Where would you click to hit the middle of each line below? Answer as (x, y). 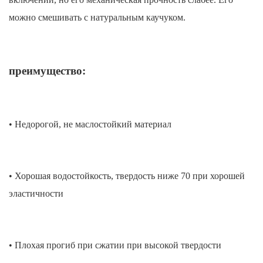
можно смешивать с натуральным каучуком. (97, 18)
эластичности (36, 194)
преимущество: (47, 71)
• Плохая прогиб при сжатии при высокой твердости (115, 245)
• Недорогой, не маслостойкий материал (90, 124)
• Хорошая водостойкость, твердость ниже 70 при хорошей (127, 176)
